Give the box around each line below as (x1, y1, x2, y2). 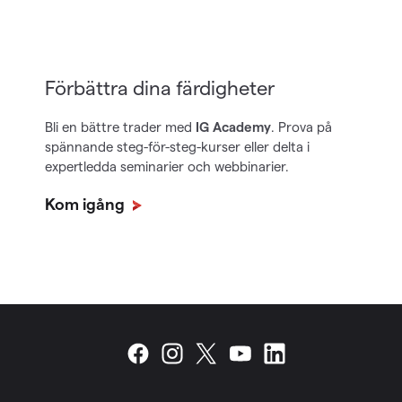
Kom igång (45, 194, 128, 213)
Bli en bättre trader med (45, 118, 196, 135)
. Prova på (271, 118, 332, 135)
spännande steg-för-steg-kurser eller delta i (45, 138, 310, 154)
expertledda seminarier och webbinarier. (45, 158, 289, 174)
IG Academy (196, 118, 271, 135)
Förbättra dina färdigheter (45, 75, 275, 99)
